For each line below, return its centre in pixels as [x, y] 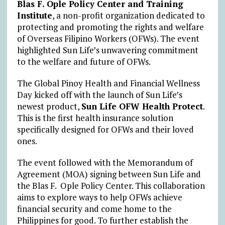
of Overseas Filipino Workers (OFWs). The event [108, 38]
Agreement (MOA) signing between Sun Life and [109, 174]
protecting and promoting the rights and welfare [110, 27]
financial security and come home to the [94, 208]
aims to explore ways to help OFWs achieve [99, 197]
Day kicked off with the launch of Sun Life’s [99, 94]
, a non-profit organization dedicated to [128, 15]
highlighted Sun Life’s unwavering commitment [107, 50]
